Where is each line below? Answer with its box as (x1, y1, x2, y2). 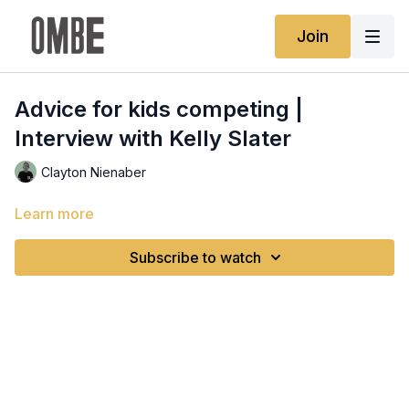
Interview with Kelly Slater (15, 125, 291, 152)
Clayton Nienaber (41, 163, 146, 180)
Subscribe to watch (130, 248, 261, 267)
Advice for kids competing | (15, 96, 303, 122)
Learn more (15, 204, 94, 223)
